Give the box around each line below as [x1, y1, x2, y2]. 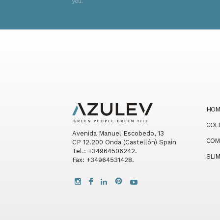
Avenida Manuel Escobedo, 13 [72, 130, 164, 137]
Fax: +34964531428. [72, 156, 134, 164]
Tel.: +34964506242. [72, 147, 137, 155]
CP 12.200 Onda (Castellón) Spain [72, 138, 176, 146]
